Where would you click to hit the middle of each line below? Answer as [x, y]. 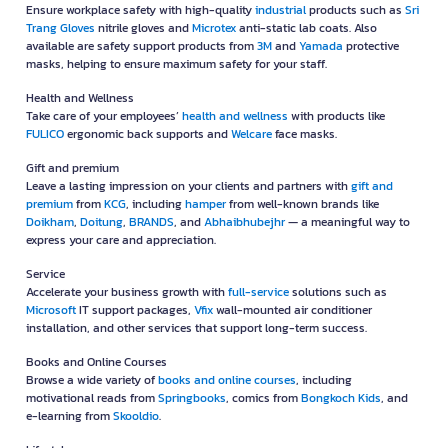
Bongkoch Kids [341, 398]
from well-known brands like [302, 204]
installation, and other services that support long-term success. [196, 328]
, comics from [263, 398]
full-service [258, 292]
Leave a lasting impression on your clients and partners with [188, 186]
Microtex [214, 28]
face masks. [304, 134]
